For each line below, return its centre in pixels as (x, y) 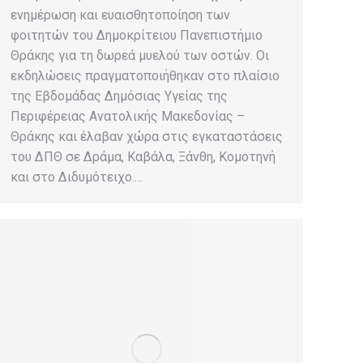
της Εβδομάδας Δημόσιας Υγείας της (119, 96)
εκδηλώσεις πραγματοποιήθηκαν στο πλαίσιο (145, 75)
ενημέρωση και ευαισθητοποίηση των (120, 15)
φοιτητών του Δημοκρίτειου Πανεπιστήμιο (137, 35)
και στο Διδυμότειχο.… (77, 177)
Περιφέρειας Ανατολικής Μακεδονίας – (128, 116)
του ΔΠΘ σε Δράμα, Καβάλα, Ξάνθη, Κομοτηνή (143, 156)
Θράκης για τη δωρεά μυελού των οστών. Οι (140, 55)
